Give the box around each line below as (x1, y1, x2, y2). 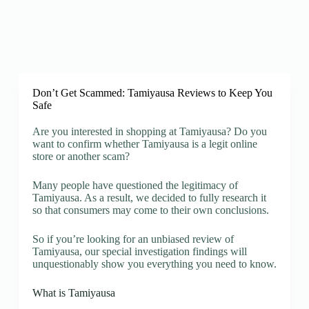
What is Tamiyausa (32, 287, 115, 299)
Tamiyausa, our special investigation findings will (32, 246, 247, 257)
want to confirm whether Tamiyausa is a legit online (32, 138, 257, 150)
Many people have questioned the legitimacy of (32, 179, 238, 191)
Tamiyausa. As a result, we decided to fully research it (32, 192, 266, 203)
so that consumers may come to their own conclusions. (32, 204, 269, 216)
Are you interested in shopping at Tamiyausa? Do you (32, 126, 267, 137)
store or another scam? (32, 150, 130, 162)
